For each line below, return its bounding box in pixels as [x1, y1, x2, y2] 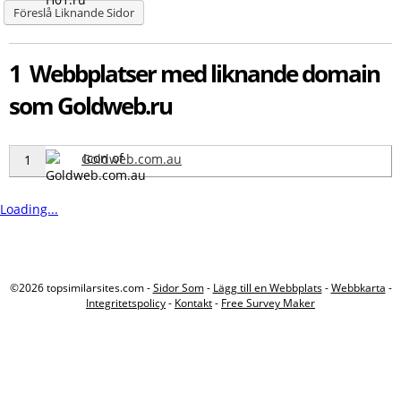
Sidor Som [152, 279, 204, 295]
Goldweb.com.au [81, 149, 182, 167]
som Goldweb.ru [9, 89, 172, 122]
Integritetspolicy [86, 294, 166, 311]
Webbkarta [330, 279, 386, 295]
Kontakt [175, 294, 212, 311]
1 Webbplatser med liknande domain [9, 56, 380, 90]
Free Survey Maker [221, 294, 315, 311]
